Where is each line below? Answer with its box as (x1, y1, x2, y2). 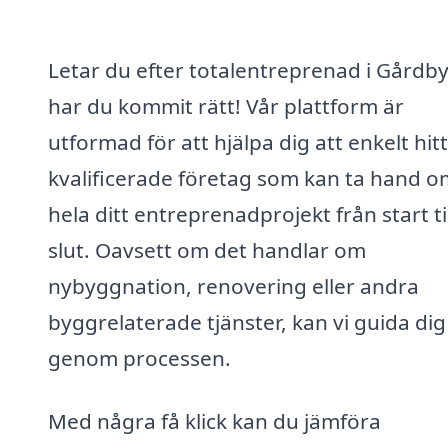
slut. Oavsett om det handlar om (48, 235, 366, 264)
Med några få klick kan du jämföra (48, 407, 381, 436)
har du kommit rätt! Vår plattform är (48, 91, 404, 120)
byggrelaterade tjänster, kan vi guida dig (48, 307, 446, 336)
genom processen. (48, 343, 231, 372)
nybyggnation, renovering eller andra (48, 271, 419, 300)
